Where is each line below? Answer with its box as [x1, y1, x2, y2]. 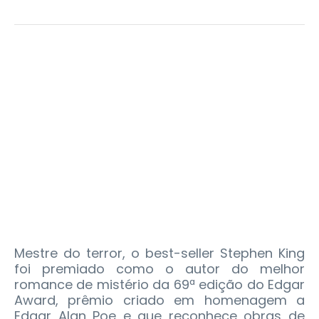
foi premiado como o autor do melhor [14, 260, 305, 278]
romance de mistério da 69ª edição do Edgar [14, 276, 305, 294]
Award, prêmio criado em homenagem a [14, 291, 305, 310]
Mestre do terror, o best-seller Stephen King [14, 244, 305, 263]
